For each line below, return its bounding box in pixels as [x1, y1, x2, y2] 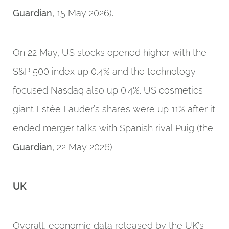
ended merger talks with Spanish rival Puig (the [13, 123, 213, 133]
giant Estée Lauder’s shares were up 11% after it [13, 104, 215, 114]
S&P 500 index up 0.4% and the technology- [13, 66, 200, 77]
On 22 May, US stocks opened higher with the [13, 47, 207, 58]
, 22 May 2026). [52, 142, 114, 152]
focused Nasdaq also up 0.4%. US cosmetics [13, 85, 203, 96]
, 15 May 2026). [52, 8, 113, 18]
